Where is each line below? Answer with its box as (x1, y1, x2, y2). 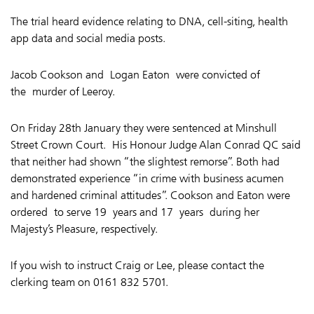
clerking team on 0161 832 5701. (11, 275, 168, 289)
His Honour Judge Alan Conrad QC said (112, 137, 301, 151)
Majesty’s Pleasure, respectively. (11, 221, 158, 235)
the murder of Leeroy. (11, 84, 121, 98)
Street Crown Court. (11, 137, 112, 151)
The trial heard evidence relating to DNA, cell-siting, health (11, 14, 288, 28)
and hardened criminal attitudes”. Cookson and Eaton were (11, 188, 290, 202)
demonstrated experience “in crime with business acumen (11, 171, 284, 185)
